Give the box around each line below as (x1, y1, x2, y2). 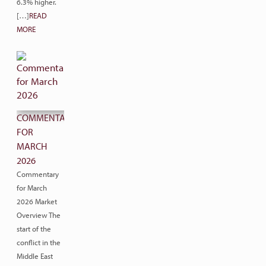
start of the (17, 224, 51, 233)
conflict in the (17, 237, 61, 247)
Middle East (17, 251, 53, 261)
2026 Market (17, 197, 57, 206)
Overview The (17, 210, 61, 220)
